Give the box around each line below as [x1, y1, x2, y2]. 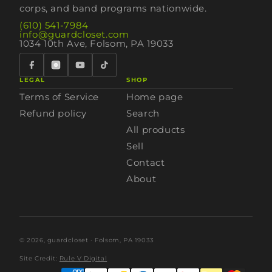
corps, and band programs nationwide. [19, 2, 207, 14]
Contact [126, 157, 165, 168]
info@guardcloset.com [19, 29, 129, 40]
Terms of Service [19, 91, 100, 103]
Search [126, 107, 160, 119]
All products [126, 124, 185, 135]
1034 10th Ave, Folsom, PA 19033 [19, 38, 174, 49]
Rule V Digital [59, 254, 107, 262]
